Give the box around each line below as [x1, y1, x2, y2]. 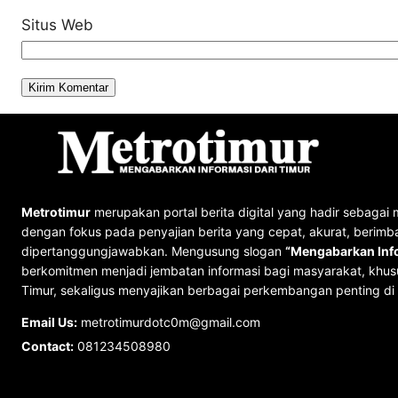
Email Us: [21, 314, 77, 330]
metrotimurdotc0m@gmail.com [77, 314, 260, 330]
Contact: [21, 338, 74, 354]
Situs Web [21, 15, 93, 34]
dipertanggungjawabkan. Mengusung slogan [21, 243, 285, 259]
